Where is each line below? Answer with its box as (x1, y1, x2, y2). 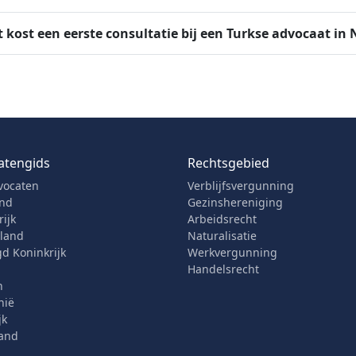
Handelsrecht (188, 261, 259, 277)
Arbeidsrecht (188, 211, 257, 226)
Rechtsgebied (188, 154, 269, 172)
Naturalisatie (188, 228, 257, 243)
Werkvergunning (188, 245, 277, 260)
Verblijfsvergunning (188, 178, 294, 193)
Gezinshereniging (188, 195, 283, 210)
